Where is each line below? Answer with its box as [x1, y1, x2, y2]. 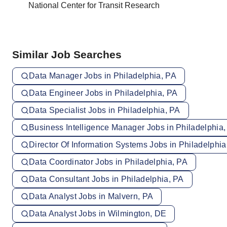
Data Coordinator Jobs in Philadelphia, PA [29, 158, 188, 166]
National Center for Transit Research [28, 1, 160, 10]
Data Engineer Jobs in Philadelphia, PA [29, 89, 178, 97]
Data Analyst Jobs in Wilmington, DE [29, 209, 167, 218]
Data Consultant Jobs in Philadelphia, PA [29, 175, 184, 183]
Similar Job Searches [12, 49, 122, 60]
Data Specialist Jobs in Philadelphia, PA [29, 106, 180, 115]
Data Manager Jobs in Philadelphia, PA [29, 71, 176, 80]
